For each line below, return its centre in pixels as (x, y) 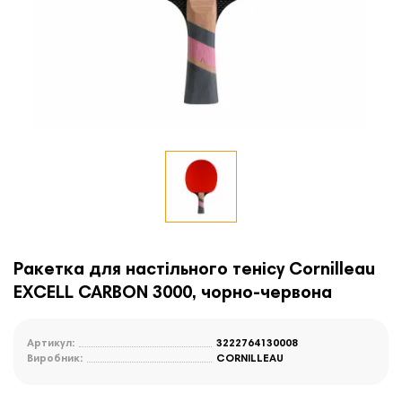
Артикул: (51, 344)
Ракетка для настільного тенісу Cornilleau (194, 271)
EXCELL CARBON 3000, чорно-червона (173, 294)
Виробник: (55, 359)
